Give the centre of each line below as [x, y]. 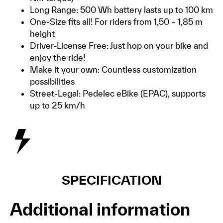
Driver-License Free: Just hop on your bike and [119, 46]
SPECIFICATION [111, 180]
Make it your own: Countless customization [113, 70]
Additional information [100, 210]
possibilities [52, 82]
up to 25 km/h [57, 106]
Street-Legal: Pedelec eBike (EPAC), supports [118, 94]
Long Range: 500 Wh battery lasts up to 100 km [121, 10]
